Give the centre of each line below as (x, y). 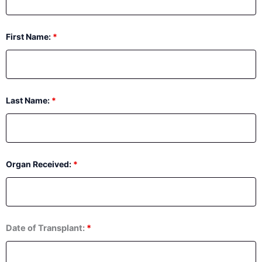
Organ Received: (39, 164)
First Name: (29, 36)
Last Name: (29, 100)
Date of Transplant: (46, 228)
